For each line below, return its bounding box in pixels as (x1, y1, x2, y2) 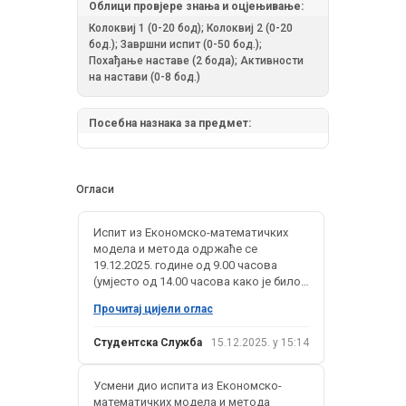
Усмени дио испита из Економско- (93, 378, 282, 392)
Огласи (76, 182, 114, 196)
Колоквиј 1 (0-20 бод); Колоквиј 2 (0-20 (89, 21, 293, 34)
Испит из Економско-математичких (93, 225, 288, 239)
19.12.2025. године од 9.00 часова (93, 257, 277, 272)
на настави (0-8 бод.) (89, 70, 200, 83)
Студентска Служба (93, 335, 202, 349)
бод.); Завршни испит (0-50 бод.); (89, 37, 262, 51)
